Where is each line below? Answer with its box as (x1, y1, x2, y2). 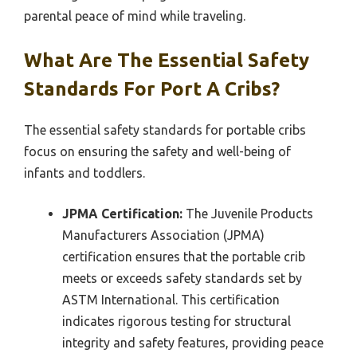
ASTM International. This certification (62, 292, 280, 308)
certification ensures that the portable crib (62, 249, 305, 265)
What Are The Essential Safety (24, 49, 309, 72)
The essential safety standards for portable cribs (24, 123, 306, 138)
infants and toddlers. (24, 166, 145, 181)
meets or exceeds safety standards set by (62, 271, 302, 286)
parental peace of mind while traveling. (24, 9, 245, 24)
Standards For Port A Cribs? (24, 78, 280, 100)
